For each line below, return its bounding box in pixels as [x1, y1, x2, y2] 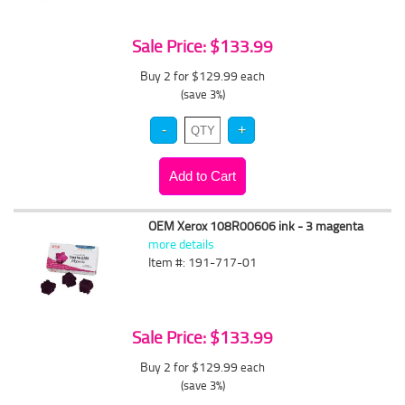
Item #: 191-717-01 [148, 253, 258, 270]
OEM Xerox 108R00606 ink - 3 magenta [148, 217, 364, 234]
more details [148, 235, 215, 252]
